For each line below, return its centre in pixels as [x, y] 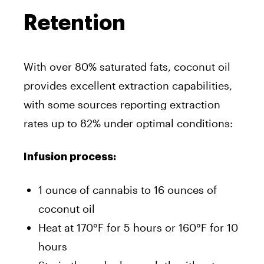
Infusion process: [70, 156]
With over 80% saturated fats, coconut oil [127, 66]
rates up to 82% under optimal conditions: [128, 123]
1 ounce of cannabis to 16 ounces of [128, 189]
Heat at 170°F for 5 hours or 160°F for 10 [138, 227]
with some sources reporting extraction [122, 104]
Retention [75, 23]
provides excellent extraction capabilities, [128, 85]
